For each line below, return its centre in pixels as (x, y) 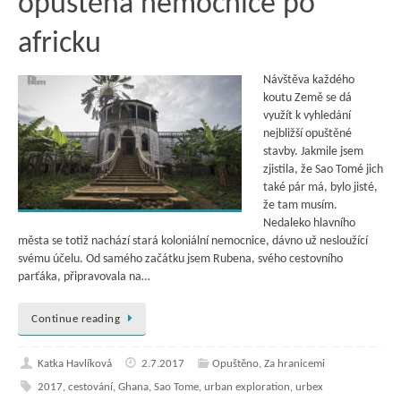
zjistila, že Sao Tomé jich (323, 170)
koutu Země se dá (307, 98)
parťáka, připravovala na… (84, 277)
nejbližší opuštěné (307, 134)
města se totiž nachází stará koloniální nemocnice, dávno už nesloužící (193, 242)
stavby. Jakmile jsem (313, 152)
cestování (90, 388)
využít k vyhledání (307, 116)
